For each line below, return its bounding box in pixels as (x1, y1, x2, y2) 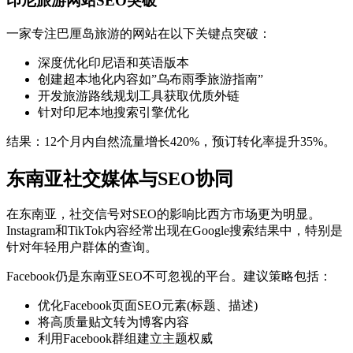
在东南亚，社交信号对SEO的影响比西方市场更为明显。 (6, 207, 321, 221)
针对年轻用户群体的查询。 (6, 240, 158, 255)
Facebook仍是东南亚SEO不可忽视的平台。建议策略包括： (6, 269, 332, 284)
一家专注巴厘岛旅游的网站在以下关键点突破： (6, 26, 271, 40)
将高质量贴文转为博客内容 (38, 315, 189, 329)
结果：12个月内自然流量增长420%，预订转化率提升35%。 (6, 134, 336, 148)
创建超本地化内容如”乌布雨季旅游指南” (38, 72, 263, 86)
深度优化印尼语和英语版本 (38, 55, 189, 69)
